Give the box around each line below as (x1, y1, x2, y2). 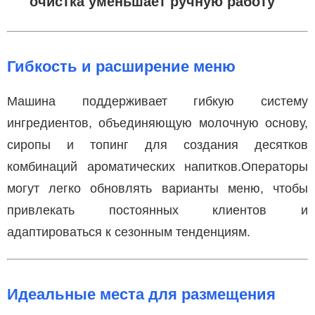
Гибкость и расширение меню (7, 57, 236, 75)
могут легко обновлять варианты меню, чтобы (7, 181, 308, 195)
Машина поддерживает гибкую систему (7, 94, 308, 108)
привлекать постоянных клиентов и (7, 202, 308, 217)
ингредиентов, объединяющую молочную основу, (7, 115, 308, 130)
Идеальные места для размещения (7, 285, 276, 303)
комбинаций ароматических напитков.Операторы (7, 159, 308, 174)
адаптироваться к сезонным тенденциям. (7, 224, 250, 239)
